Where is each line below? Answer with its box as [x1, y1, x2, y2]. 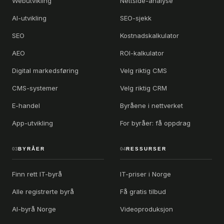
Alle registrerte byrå [12, 187, 74, 196]
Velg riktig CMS [120, 66, 167, 75]
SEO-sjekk [120, 14, 151, 22]
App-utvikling [12, 119, 53, 127]
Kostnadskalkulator [120, 31, 179, 40]
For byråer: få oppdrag [120, 119, 190, 127]
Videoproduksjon [120, 205, 173, 213]
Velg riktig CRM [120, 84, 167, 92]
